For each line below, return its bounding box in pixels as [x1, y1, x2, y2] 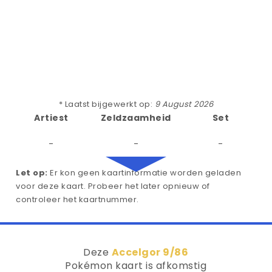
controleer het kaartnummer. [16, 194, 139, 205]
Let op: [16, 167, 48, 178]
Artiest [34, 112, 69, 124]
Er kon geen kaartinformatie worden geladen [47, 167, 241, 178]
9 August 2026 [154, 98, 214, 110]
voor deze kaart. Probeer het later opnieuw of [16, 180, 210, 192]
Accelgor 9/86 [111, 245, 189, 259]
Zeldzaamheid [100, 112, 171, 124]
